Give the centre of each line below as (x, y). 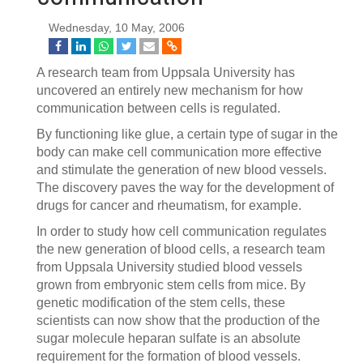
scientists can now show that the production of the (178, 320)
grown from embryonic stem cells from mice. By (171, 285)
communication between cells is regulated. (158, 108)
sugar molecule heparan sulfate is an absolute (169, 338)
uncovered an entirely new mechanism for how (170, 90)
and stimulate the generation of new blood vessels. (181, 170)
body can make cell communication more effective (179, 152)
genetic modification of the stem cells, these (161, 303)
